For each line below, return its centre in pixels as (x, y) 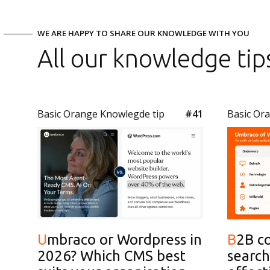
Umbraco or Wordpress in (42, 239)
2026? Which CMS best (111, 256)
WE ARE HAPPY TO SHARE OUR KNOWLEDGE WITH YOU (143, 33)
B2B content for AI (232, 239)
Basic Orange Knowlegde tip (101, 114)
